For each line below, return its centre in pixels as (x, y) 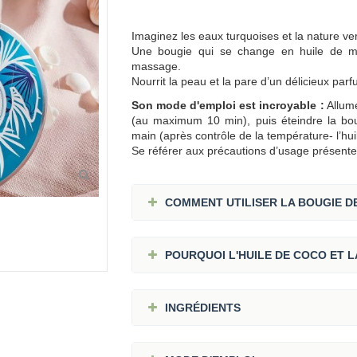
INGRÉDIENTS (202, 308)
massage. (156, 66)
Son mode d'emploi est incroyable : (228, 106)
